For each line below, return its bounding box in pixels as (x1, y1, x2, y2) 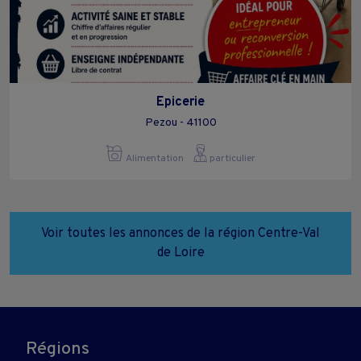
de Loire (156, 244, 205, 261)
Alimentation (123, 151, 186, 165)
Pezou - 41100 (144, 115, 217, 130)
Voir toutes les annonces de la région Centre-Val (41, 225, 320, 242)
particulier (207, 151, 255, 165)
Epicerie (156, 93, 205, 110)
